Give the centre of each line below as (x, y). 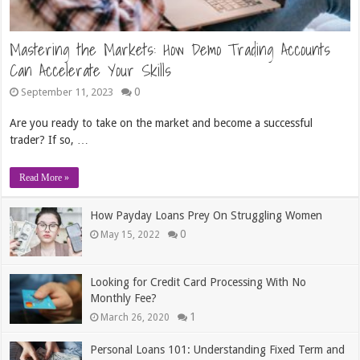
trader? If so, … (49, 139)
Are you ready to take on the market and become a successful (162, 123)
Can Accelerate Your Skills (91, 70)
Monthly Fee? (124, 299)
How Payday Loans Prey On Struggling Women (207, 215)
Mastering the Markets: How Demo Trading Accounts (170, 49)
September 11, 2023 (67, 92)
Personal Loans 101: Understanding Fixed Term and (218, 349)
